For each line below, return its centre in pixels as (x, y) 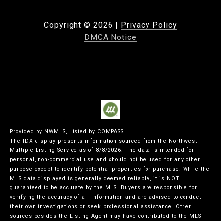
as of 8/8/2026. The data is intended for (136, 150)
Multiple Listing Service (44, 150)
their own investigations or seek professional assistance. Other (101, 207)
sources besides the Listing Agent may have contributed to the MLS (106, 216)
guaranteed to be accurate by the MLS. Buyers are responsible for (104, 188)
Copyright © (67, 25)
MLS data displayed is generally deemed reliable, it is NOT (95, 179)
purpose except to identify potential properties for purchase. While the (110, 169)
